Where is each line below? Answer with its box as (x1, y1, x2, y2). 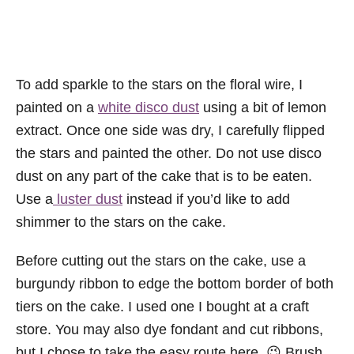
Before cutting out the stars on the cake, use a (16, 252, 306, 269)
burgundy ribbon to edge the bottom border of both (16, 275, 333, 292)
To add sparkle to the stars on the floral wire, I (16, 76, 303, 92)
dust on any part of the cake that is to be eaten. (16, 168, 312, 184)
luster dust (53, 190, 122, 207)
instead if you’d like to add (122, 190, 290, 207)
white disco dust (98, 99, 199, 115)
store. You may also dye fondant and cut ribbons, (16, 321, 323, 337)
